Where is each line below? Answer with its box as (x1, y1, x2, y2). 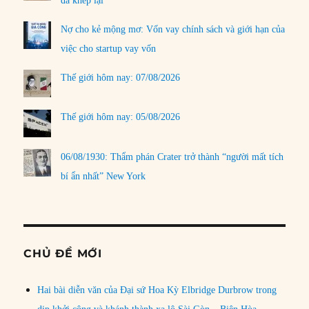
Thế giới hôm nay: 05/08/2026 (61, 112, 181, 123)
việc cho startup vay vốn (61, 43, 157, 54)
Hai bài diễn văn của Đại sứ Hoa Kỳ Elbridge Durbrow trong (37, 284, 277, 295)
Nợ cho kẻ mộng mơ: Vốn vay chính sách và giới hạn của (61, 23, 286, 34)
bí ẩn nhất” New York (61, 170, 146, 181)
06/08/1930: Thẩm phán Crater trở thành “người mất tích (61, 151, 284, 162)
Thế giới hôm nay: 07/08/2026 (61, 72, 181, 83)
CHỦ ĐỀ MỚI (23, 246, 102, 260)
